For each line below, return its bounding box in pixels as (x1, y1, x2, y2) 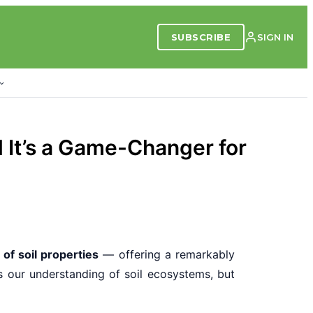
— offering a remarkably (99, 247, 235, 261)
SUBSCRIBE (170, 31, 231, 43)
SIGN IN (257, 31, 293, 43)
